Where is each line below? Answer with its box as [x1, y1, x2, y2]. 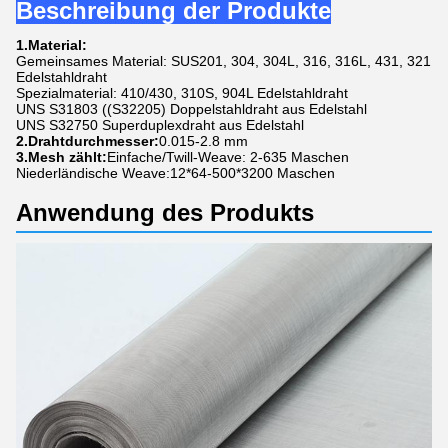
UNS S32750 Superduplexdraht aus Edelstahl [16, 117, 304, 133]
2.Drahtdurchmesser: [16, 133, 159, 149]
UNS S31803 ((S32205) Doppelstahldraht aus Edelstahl [16, 101, 367, 117]
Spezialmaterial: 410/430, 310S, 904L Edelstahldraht [16, 85, 348, 101]
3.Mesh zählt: [16, 149, 107, 165]
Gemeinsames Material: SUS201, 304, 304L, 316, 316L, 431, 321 [16, 53, 431, 69]
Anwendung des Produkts [16, 199, 314, 226]
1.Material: [16, 37, 87, 53]
